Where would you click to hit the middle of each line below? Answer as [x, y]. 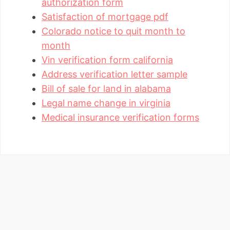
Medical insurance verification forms [120, 118]
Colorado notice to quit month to [113, 31]
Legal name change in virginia [106, 103]
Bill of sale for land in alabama [106, 89]
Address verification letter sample [114, 74]
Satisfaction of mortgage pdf [105, 17]
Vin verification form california [107, 60]
